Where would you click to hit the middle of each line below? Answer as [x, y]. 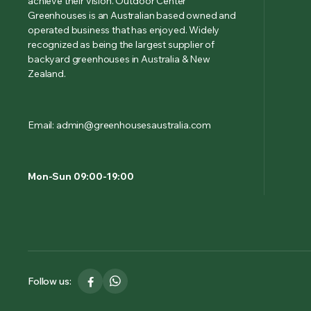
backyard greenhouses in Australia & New [119, 59]
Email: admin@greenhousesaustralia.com [120, 125]
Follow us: [50, 281]
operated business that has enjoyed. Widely [124, 30]
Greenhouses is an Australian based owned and [132, 15]
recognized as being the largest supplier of [121, 44]
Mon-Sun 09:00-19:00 [81, 176]
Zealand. [47, 74]
